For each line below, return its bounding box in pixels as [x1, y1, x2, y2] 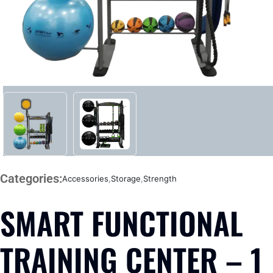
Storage [111, 173, 141, 183]
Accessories [62, 173, 108, 183]
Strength [143, 173, 177, 183]
